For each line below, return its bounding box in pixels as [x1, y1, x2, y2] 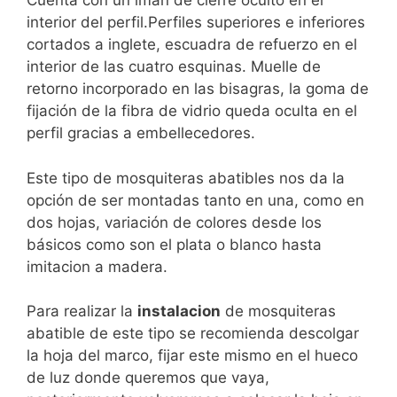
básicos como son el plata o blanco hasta [27, 235, 322, 253]
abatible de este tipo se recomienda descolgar [27, 324, 359, 343]
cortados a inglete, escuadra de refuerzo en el [27, 35, 357, 54]
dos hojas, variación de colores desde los [27, 213, 322, 231]
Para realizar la [27, 302, 137, 321]
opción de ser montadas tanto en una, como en [27, 191, 364, 209]
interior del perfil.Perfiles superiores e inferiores [27, 13, 365, 32]
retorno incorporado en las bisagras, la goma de [27, 80, 369, 98]
